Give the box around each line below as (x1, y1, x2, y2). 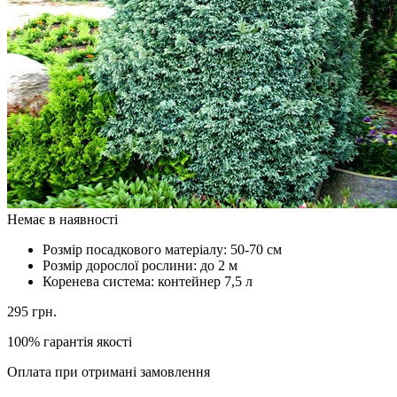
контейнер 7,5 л (158, 273, 253, 289)
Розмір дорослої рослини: (43, 257, 200, 273)
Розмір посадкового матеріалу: (43, 241, 230, 257)
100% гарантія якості (7, 333, 132, 349)
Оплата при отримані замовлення (7, 363, 210, 379)
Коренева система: (43, 273, 158, 289)
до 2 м (200, 257, 237, 273)
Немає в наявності (7, 211, 118, 227)
